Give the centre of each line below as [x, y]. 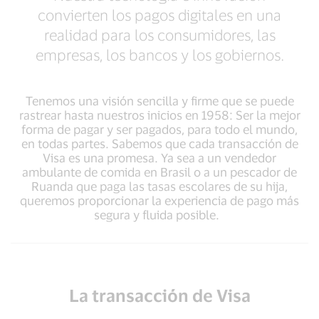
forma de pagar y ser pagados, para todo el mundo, [159, 129]
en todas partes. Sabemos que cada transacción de [159, 143]
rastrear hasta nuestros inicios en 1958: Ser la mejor [159, 115]
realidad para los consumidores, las [159, 35]
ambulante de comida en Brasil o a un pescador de [159, 172]
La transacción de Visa [159, 295]
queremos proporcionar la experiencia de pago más [159, 200]
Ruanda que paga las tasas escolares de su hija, [159, 186]
